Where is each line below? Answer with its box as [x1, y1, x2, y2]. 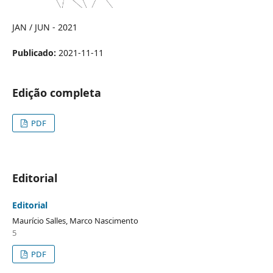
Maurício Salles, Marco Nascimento [12, 214, 138, 226]
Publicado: [12, 46, 58, 58]
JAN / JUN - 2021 [12, 21, 77, 33]
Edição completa [12, 85, 101, 100]
